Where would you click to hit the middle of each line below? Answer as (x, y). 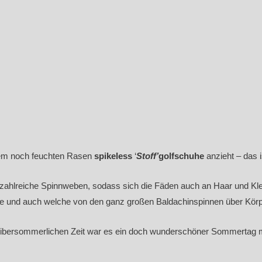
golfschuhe (181, 156)
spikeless (113, 156)
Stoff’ (147, 156)
